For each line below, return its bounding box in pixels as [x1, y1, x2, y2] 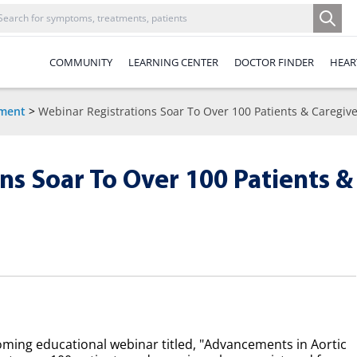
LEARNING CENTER [128, 54, 218, 69]
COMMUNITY [49, 54, 112, 69]
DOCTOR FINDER [234, 54, 314, 69]
